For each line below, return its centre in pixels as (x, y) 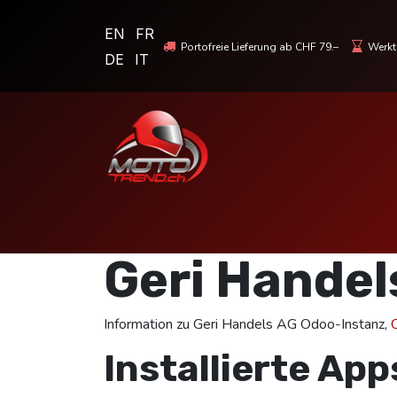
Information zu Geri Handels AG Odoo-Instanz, (247, 324)
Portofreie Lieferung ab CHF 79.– (263, 47)
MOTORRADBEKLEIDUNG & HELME (265, 230)
